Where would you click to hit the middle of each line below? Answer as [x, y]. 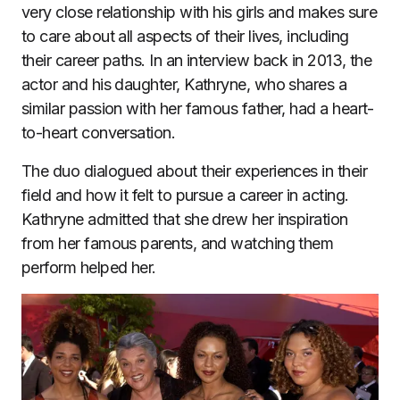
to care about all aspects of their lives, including [185, 37]
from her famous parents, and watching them [178, 244]
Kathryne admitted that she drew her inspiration [185, 220]
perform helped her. [89, 268]
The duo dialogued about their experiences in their [194, 171]
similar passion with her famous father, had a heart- [198, 109]
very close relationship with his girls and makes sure [200, 12]
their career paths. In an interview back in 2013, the [197, 61]
